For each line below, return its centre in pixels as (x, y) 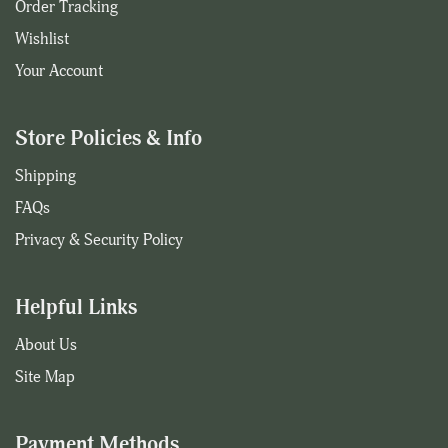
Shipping (45, 176)
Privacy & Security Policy (99, 240)
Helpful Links (76, 308)
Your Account (59, 71)
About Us (46, 345)
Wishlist (42, 39)
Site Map (45, 377)
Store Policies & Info (108, 139)
